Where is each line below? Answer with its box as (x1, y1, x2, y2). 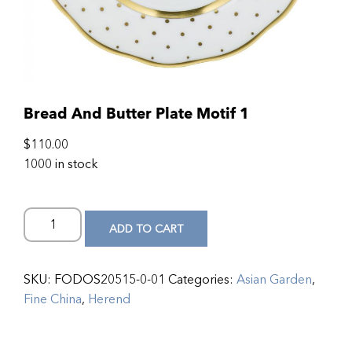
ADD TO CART (109, 221, 184, 236)
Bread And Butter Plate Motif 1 (24, 101, 249, 126)
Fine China (24, 291, 82, 308)
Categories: (168, 271, 236, 288)
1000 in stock (24, 156, 98, 173)
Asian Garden (236, 271, 312, 288)
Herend (88, 291, 130, 308)
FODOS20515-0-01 (54, 271, 165, 288)
